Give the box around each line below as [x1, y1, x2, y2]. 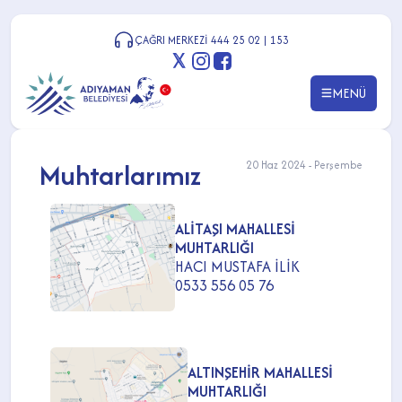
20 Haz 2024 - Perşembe [246, 156, 363, 172]
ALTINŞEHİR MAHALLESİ [187, 361, 333, 383]
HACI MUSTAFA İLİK [175, 255, 301, 277]
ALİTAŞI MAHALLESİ [175, 217, 296, 240]
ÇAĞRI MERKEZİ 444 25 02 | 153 [135, 31, 289, 48]
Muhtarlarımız [39, 154, 201, 195]
